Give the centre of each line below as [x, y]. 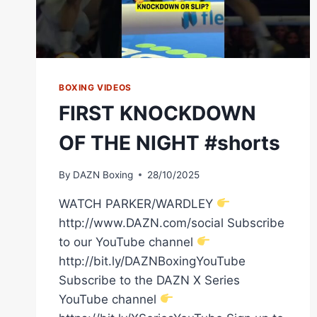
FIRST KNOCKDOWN [157, 114]
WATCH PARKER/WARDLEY [138, 203]
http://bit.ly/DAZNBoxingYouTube [152, 261]
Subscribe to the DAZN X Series [149, 280]
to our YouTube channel [128, 242]
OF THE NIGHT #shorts [169, 143]
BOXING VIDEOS [95, 88]
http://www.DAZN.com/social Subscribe [172, 223]
